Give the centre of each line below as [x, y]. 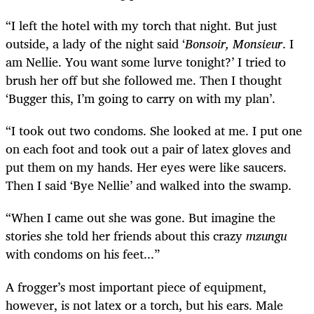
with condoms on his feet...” [83, 254]
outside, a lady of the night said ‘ [95, 44]
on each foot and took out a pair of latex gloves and [148, 149]
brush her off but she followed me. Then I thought [144, 80]
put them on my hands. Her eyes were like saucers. [146, 167]
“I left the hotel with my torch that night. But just [141, 26]
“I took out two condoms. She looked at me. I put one [154, 131]
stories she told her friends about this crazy [126, 236]
